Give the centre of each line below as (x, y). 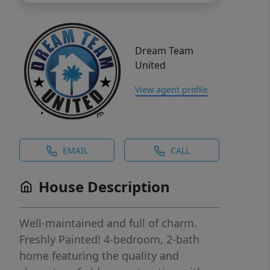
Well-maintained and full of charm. (108, 223)
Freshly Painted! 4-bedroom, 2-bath (109, 239)
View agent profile (171, 89)
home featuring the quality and (99, 256)
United (150, 65)
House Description (104, 187)
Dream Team (164, 51)
